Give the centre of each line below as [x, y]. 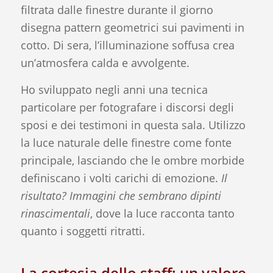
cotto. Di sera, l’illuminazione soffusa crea [127, 45]
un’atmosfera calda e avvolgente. [105, 62]
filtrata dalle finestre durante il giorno [117, 9]
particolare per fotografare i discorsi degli [127, 107]
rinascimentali [55, 213]
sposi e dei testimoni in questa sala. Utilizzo [133, 125]
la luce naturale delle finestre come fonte [126, 142]
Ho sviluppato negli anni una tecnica [114, 89]
